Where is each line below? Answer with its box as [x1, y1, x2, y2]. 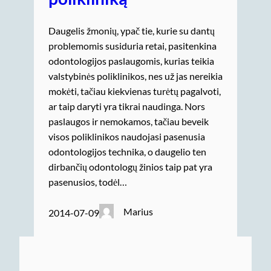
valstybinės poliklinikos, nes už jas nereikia [48, 70, 223, 82]
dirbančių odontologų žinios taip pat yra [48, 160, 212, 172]
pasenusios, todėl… [48, 175, 127, 188]
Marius [123, 205, 154, 217]
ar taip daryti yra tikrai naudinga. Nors [48, 100, 205, 112]
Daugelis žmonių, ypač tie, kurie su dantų [48, 24, 215, 36]
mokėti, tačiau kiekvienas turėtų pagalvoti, [48, 85, 221, 97]
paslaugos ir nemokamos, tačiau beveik [48, 115, 209, 127]
